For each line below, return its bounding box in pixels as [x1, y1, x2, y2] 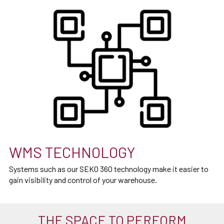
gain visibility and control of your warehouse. [9, 174, 157, 184]
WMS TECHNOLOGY [9, 142, 135, 161]
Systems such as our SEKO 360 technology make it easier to [9, 163, 208, 173]
